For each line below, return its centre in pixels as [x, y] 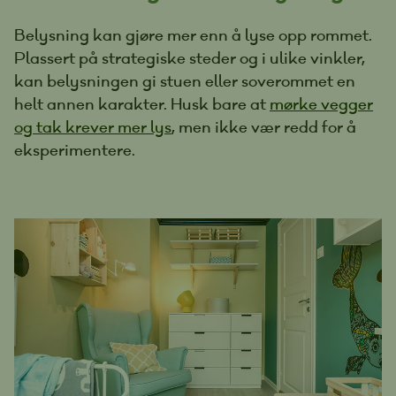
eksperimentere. [75, 149]
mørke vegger [321, 103]
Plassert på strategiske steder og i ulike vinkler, [190, 57]
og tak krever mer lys [93, 126]
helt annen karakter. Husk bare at [142, 103]
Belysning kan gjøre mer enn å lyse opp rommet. [193, 34]
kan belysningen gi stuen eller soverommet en [185, 80]
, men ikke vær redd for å [264, 126]
